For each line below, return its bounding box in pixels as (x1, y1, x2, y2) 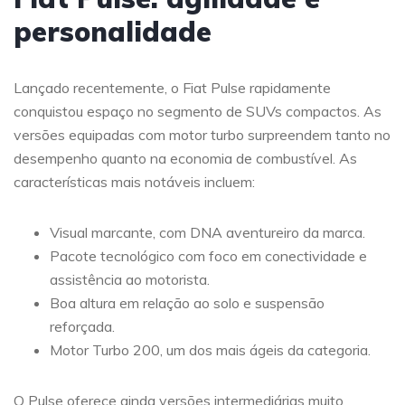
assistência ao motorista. (50, 270, 210, 289)
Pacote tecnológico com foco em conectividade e (50, 247, 367, 266)
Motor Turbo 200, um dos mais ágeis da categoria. (50, 341, 371, 360)
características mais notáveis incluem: (14, 173, 255, 192)
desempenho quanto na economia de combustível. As (14, 149, 357, 168)
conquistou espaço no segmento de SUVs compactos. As (14, 102, 381, 121)
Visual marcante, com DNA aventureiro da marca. (50, 223, 365, 242)
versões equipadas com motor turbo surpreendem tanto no (14, 126, 391, 145)
